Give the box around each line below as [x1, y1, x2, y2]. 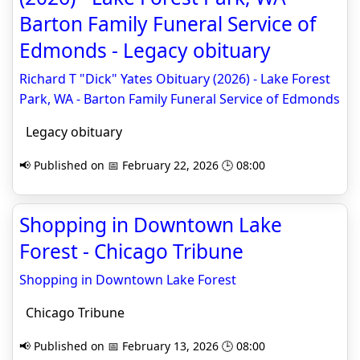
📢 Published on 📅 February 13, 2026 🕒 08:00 [19, 338, 265, 354]
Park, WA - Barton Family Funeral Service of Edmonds [19, 90, 340, 108]
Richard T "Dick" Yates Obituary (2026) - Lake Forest [19, 70, 330, 88]
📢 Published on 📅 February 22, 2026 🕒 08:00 [19, 157, 265, 173]
